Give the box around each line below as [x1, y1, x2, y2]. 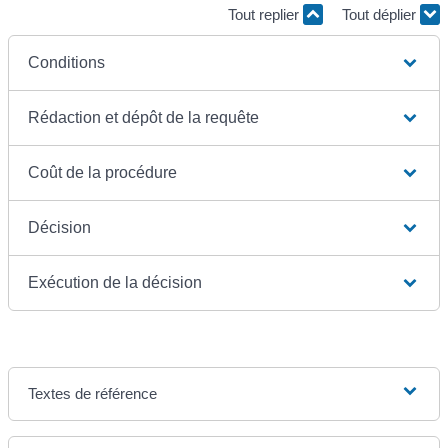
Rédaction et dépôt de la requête [28, 109, 260, 127]
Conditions [28, 54, 106, 72]
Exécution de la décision [28, 274, 203, 292]
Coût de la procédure [28, 164, 178, 182]
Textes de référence [28, 385, 158, 403]
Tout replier [228, 5, 303, 23]
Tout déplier [342, 5, 420, 23]
